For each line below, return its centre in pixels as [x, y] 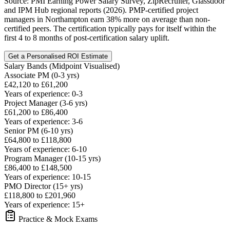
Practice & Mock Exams [57, 219]
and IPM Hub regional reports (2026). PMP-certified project [101, 10]
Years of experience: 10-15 [47, 177]
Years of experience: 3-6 [43, 122]
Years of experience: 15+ [44, 205]
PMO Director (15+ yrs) [43, 186]
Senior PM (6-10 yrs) [39, 131]
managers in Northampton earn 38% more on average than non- [107, 20]
